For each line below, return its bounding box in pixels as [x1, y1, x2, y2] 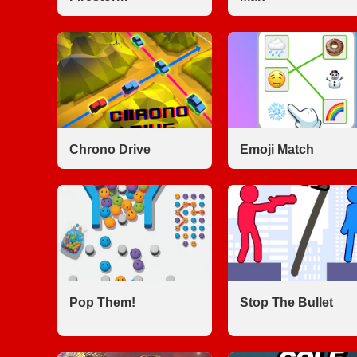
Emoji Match [239, 143, 314, 156]
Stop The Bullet [239, 296, 333, 309]
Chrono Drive [69, 143, 151, 156]
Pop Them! [69, 296, 135, 309]
